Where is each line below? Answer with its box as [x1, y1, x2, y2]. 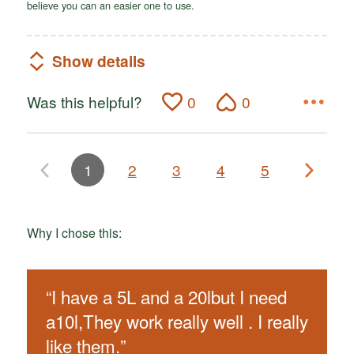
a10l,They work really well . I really [45, 308, 308, 334]
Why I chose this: [26, 223, 122, 242]
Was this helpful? [26, 90, 142, 112]
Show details [51, 50, 145, 73]
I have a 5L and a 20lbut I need [51, 284, 287, 310]
